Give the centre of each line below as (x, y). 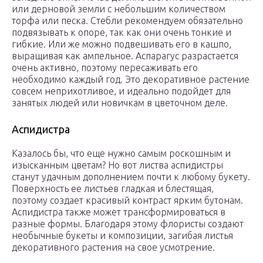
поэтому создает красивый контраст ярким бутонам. (127, 200)
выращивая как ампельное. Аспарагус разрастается (125, 56)
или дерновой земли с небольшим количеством (119, 9)
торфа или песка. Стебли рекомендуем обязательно (127, 21)
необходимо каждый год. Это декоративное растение (131, 80)
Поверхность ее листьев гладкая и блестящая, (113, 189)
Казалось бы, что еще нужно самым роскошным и (121, 154)
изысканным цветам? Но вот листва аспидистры (117, 165)
